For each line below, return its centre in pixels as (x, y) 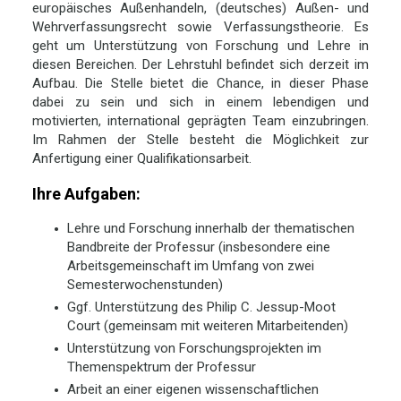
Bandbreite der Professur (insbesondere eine (198, 247)
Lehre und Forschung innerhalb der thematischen (210, 229)
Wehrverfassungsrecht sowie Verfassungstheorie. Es (200, 27)
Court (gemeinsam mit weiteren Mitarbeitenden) (207, 326)
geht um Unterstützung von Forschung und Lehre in (200, 46)
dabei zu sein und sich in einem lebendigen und (200, 102)
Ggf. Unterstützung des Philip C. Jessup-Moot (201, 307)
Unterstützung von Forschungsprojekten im (194, 349)
